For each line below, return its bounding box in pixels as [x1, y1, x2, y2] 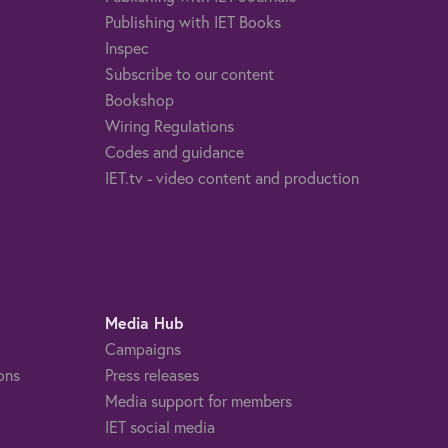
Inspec [104, 36, 149, 58]
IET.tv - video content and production [104, 166, 359, 188]
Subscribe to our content [104, 62, 274, 84]
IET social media [104, 415, 215, 437]
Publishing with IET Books [104, 10, 281, 32]
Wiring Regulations [104, 114, 234, 136]
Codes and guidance [104, 140, 244, 162]
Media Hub [104, 311, 183, 333]
